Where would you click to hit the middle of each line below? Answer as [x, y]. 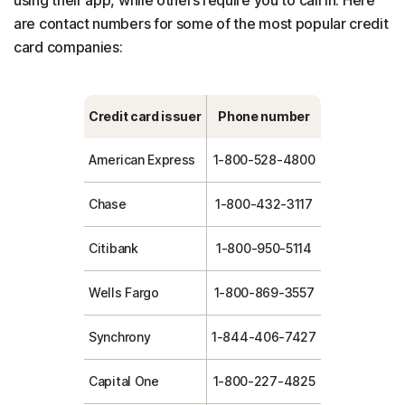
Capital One [124, 381]
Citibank [113, 248]
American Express [142, 159]
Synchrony [120, 336]
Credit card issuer [145, 116]
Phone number [264, 116]
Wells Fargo [124, 292]
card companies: [68, 47]
